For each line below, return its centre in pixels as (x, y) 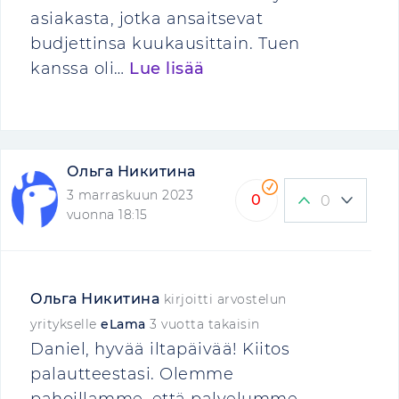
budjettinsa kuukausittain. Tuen (165, 44)
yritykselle (65, 324)
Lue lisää (167, 69)
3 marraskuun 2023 (130, 195)
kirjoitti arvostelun (223, 299)
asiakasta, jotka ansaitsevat (147, 19)
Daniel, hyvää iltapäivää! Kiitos (160, 349)
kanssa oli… (80, 69)
